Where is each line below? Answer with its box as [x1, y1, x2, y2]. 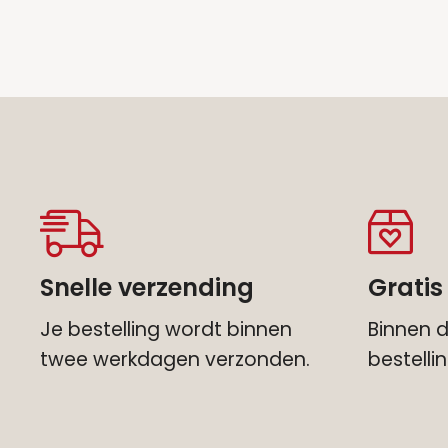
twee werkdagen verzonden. [40, 345, 310, 373]
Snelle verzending [40, 270, 254, 304]
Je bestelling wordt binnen [40, 315, 292, 343]
